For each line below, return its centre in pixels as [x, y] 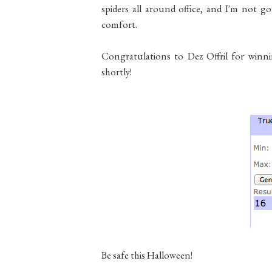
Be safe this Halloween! [147, 255]
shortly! [117, 71]
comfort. [120, 24]
